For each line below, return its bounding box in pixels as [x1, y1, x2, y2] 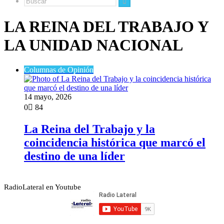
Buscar [124, 5, 144, 12]
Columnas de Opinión [24, 65, 93, 74]
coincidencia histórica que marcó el [24, 135, 205, 149]
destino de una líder [24, 149, 125, 162]
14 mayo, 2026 [24, 92, 71, 101]
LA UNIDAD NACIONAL [4, 36, 183, 54]
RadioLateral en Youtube [4, 182, 81, 191]
